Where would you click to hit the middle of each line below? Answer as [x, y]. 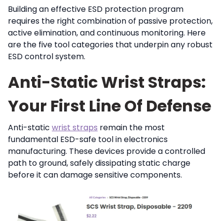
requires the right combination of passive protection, [110, 21]
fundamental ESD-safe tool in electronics [88, 139]
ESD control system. [47, 56]
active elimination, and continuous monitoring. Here [107, 33]
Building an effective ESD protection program [96, 9]
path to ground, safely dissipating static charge [99, 163]
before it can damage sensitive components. [95, 175]
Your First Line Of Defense [110, 106]
